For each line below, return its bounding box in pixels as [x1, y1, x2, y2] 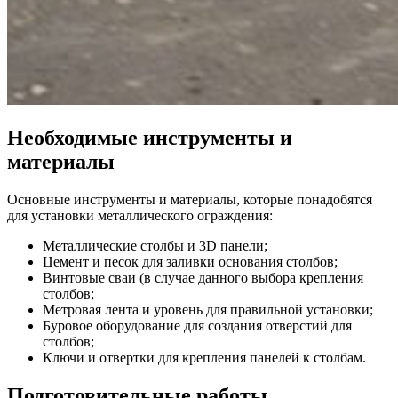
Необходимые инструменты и [7, 125, 292, 149]
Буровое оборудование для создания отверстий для [43, 317, 352, 333]
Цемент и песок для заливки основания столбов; [43, 253, 338, 269]
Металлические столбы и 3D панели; [43, 237, 267, 253]
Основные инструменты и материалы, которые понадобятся [7, 191, 372, 207]
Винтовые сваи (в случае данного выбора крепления [43, 269, 363, 285]
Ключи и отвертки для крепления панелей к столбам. [43, 349, 366, 365]
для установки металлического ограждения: [7, 207, 273, 223]
